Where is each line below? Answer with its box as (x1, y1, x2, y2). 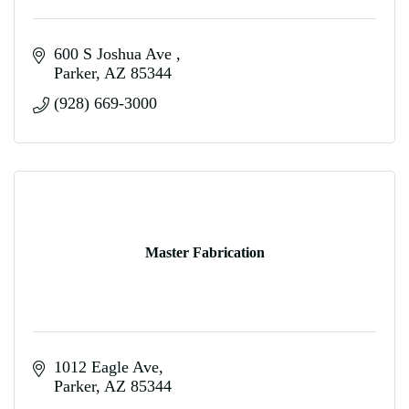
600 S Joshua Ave (53, 45, 176, 63)
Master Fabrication (144, 244, 265, 260)
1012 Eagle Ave (53, 358, 159, 376)
